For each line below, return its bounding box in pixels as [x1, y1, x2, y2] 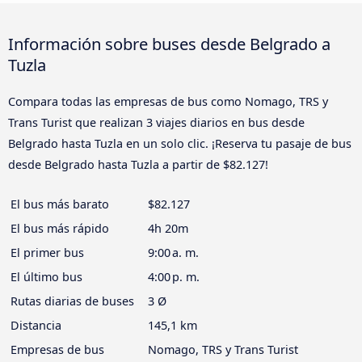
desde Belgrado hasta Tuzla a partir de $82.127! [8, 156, 268, 172]
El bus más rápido [11, 220, 109, 236]
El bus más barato [11, 196, 109, 212]
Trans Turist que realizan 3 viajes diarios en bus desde [8, 114, 305, 130]
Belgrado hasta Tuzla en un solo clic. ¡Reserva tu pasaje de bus [8, 135, 351, 151]
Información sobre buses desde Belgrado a [8, 32, 330, 55]
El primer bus [11, 244, 84, 260]
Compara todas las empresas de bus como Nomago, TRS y [8, 93, 328, 109]
